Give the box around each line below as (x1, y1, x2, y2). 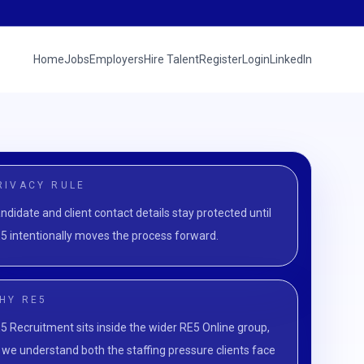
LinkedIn (270, 53, 312, 66)
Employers (89, 53, 144, 66)
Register (199, 53, 242, 66)
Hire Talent (144, 53, 199, 66)
